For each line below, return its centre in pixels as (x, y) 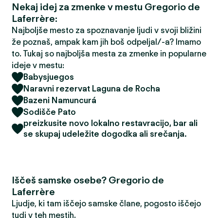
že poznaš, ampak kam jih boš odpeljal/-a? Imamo (106, 42)
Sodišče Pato (50, 112)
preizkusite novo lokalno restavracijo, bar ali (110, 123)
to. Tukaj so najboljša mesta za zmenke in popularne (109, 54)
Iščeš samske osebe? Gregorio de (88, 180)
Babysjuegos (49, 77)
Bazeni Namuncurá (60, 100)
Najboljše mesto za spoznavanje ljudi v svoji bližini (107, 30)
